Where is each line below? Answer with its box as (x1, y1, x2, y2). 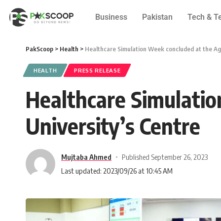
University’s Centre (26, 112, 200, 140)
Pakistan (142, 12, 173, 22)
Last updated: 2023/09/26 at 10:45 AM (61, 166, 173, 175)
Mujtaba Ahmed (61, 152, 111, 161)
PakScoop (26, 45, 53, 53)
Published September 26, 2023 (121, 152, 208, 161)
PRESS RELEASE (74, 67, 121, 74)
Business (95, 12, 127, 22)
